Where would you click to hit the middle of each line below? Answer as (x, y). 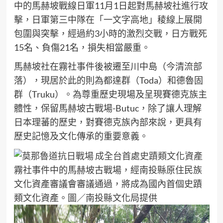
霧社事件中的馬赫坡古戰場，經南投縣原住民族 (108, 170)
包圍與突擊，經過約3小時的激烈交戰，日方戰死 (110, 33)
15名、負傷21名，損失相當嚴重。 (82, 47)
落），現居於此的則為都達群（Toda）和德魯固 (108, 80)
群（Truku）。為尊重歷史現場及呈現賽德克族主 (110, 94)
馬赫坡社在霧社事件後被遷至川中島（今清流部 (108, 66)
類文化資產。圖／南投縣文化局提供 (85, 198)
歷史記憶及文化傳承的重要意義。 (81, 136)
